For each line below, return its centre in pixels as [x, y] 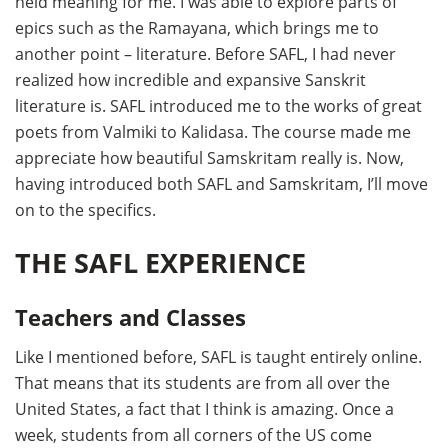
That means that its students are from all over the [202, 382]
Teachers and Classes [130, 317]
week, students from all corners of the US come [193, 434]
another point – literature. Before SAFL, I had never [205, 53]
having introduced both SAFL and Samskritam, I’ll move [221, 183]
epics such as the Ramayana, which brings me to [197, 27]
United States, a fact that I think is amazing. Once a [204, 408]
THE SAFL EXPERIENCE [160, 263]
